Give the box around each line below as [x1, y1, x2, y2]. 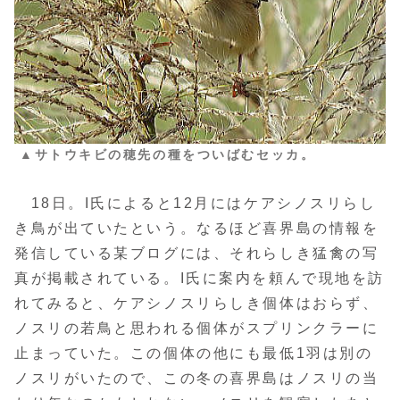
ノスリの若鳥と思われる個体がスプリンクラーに [14, 321, 379, 337]
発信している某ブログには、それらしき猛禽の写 [14, 246, 379, 262]
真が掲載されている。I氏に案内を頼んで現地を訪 [14, 271, 385, 287]
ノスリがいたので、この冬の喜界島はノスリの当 [14, 371, 379, 387]
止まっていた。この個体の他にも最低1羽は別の [14, 346, 373, 362]
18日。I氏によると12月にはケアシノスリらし [14, 196, 377, 212]
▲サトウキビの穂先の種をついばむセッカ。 [20, 146, 316, 162]
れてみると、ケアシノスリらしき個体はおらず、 [14, 296, 379, 312]
